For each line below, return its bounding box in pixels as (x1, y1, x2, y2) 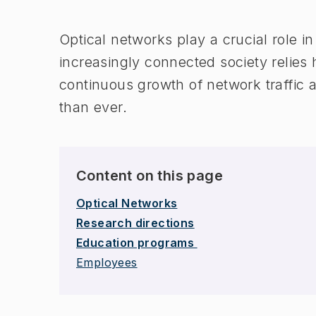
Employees (76, 255, 138, 269)
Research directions (76, 216, 195, 230)
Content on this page (76, 167, 223, 184)
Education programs (76, 236, 197, 250)
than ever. (59, 99, 128, 116)
